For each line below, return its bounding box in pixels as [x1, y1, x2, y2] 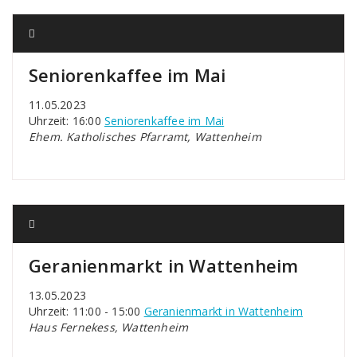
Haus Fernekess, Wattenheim [29, 320, 189, 335]
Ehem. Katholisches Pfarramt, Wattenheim [29, 129, 261, 144]
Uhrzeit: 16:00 [29, 113, 104, 128]
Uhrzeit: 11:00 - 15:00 [29, 304, 144, 319]
